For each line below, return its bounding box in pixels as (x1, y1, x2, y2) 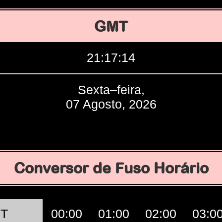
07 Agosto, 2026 (65, 97, 157, 111)
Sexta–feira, (77, 83, 145, 97)
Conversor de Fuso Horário (13, 160, 209, 176)
